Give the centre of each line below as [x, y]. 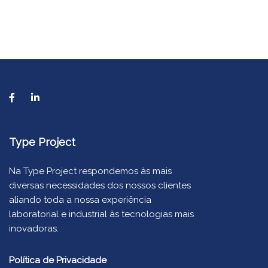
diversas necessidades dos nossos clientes [100, 185]
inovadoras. [34, 229]
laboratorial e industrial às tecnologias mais [101, 214]
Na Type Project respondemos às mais [90, 171]
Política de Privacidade [58, 260]
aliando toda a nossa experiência [80, 200]
